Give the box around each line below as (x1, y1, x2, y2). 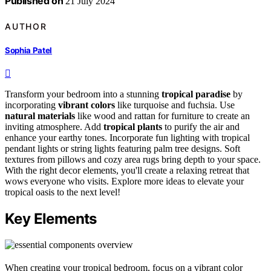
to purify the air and (162, 122, 240, 132)
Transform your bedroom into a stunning (5, 89, 162, 100)
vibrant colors (58, 100, 115, 111)
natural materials (5, 111, 75, 122)
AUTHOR (5, 21, 47, 31)
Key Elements (5, 209, 97, 227)
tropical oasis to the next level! (5, 187, 120, 198)
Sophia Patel (5, 45, 53, 55)
